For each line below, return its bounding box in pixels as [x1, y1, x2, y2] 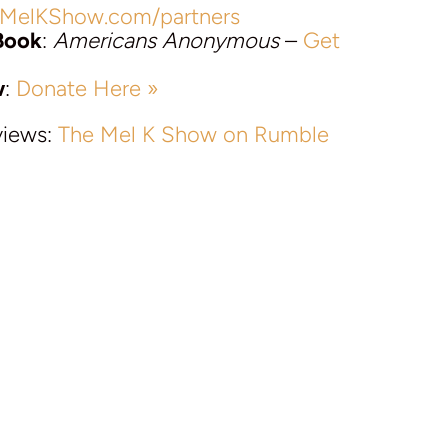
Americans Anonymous [52, 26, 279, 54]
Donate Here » [15, 74, 158, 102]
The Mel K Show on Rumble [57, 120, 329, 148]
